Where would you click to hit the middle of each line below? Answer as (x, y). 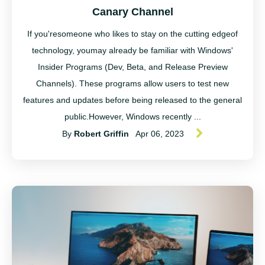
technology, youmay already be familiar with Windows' (132, 50)
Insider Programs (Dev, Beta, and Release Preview (132, 67)
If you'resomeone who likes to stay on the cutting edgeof (132, 34)
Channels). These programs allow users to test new (132, 83)
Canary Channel (132, 12)
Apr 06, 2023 (159, 134)
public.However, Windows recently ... (132, 117)
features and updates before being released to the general (132, 100)
